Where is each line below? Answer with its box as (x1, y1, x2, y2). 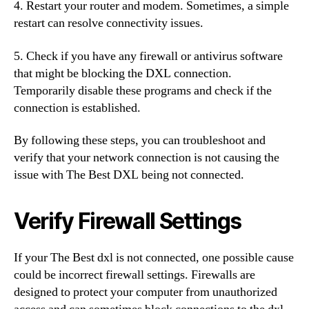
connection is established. (14, 99, 141, 116)
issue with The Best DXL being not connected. (14, 167, 244, 183)
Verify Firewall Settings (14, 208, 242, 235)
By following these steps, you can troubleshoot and (14, 132, 266, 148)
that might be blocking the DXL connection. (14, 65, 232, 81)
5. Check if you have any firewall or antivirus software (14, 48, 283, 64)
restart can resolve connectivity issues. (14, 15, 203, 31)
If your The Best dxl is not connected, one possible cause (14, 250, 294, 266)
